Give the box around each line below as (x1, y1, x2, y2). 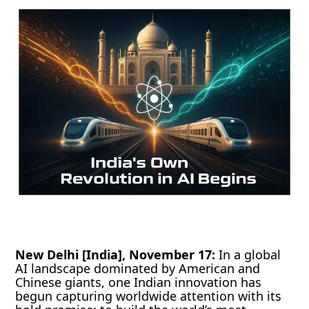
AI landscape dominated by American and (15, 260, 261, 277)
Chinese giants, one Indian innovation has (15, 274, 262, 291)
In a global (215, 246, 281, 263)
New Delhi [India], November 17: (15, 246, 216, 263)
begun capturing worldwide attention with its (15, 288, 282, 305)
